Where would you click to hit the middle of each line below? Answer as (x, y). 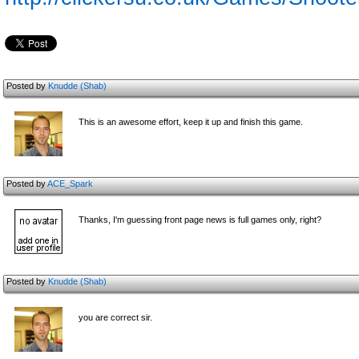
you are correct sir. (115, 317)
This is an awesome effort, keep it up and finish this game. (191, 122)
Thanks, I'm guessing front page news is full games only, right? (200, 220)
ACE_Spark (70, 184)
